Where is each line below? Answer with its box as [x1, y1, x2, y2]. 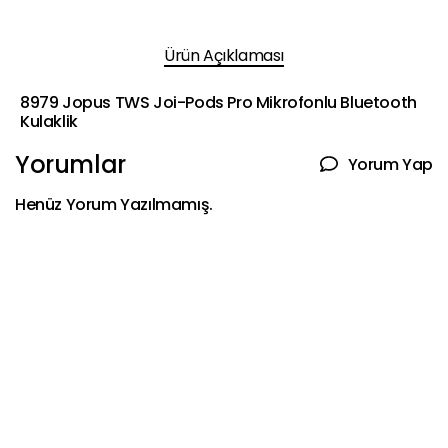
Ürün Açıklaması [164, 44, 284, 68]
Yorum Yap [347, 152, 433, 176]
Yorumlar [15, 148, 126, 182]
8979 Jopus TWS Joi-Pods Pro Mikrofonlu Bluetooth [20, 91, 417, 115]
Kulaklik [20, 110, 78, 134]
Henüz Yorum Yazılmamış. [15, 193, 213, 217]
